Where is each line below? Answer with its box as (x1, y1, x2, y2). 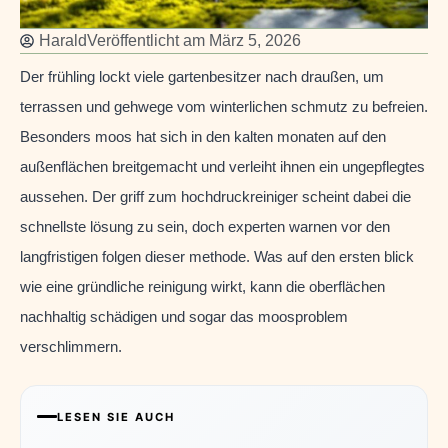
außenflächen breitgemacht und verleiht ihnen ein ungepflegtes (20, 158, 425, 176)
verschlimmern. (20, 338, 122, 356)
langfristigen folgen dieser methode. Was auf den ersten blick (20, 248, 414, 266)
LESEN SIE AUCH (57, 409, 175, 424)
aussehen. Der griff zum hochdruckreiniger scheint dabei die (20, 188, 411, 206)
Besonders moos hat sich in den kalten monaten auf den (20, 128, 386, 146)
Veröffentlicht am (87, 32, 205, 50)
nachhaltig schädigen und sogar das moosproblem (20, 308, 348, 326)
